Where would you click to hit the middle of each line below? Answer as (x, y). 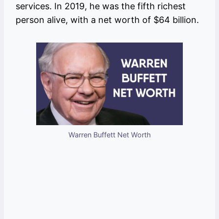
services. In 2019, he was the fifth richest (101, 6)
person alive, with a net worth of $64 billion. (109, 20)
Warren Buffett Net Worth (109, 135)
